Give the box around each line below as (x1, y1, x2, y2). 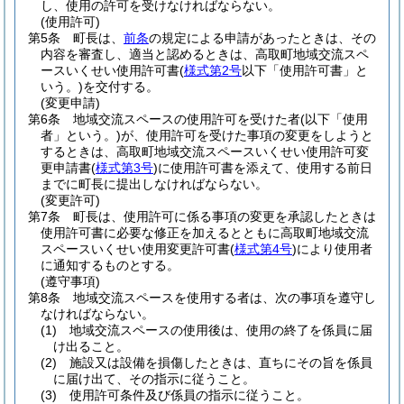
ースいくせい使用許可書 (41, 63, 179, 78)
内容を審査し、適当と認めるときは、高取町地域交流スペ (41, 47, 369, 61)
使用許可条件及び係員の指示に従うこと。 (69, 388, 309, 402)
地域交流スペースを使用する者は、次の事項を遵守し (73, 290, 376, 305)
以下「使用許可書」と (242, 63, 368, 78)
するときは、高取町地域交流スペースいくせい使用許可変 (41, 144, 369, 159)
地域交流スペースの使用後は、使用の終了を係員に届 (69, 323, 372, 337)
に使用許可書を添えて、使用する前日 (158, 161, 372, 175)
